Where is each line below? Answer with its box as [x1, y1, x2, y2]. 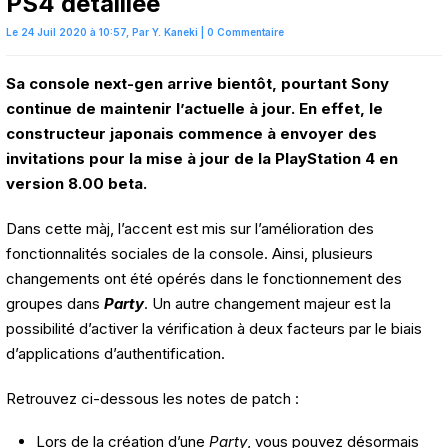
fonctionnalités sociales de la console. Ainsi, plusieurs [6, 244, 373, 264]
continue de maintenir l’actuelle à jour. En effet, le [6, 99, 383, 119]
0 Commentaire [207, 26, 284, 39]
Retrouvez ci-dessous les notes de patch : [6, 389, 299, 409]
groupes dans [6, 294, 104, 314]
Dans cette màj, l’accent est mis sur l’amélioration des [6, 219, 374, 239]
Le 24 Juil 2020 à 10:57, [6, 26, 129, 39]
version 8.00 [6, 174, 108, 194]
